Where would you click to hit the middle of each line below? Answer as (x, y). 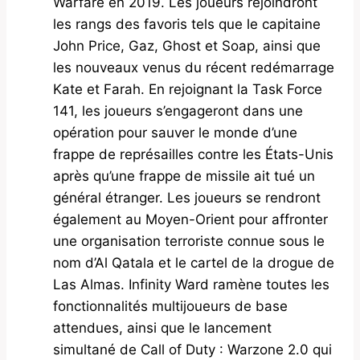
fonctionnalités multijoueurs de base (170, 307)
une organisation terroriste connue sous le (189, 241)
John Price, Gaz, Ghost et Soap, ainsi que (187, 46)
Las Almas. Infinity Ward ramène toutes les (191, 285)
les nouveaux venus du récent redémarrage (194, 68)
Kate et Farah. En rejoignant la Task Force (188, 90)
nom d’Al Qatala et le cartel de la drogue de (194, 263)
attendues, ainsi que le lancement (162, 328)
